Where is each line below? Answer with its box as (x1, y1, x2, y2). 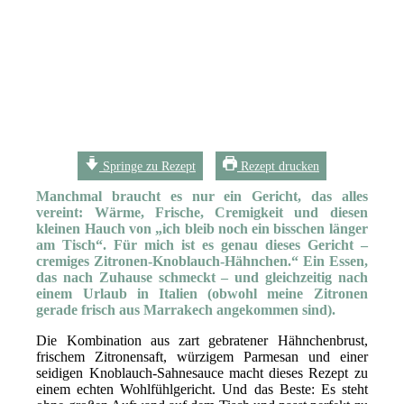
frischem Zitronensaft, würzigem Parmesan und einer (36, 348, 368, 364)
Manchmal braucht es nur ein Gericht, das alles (36, 188, 368, 204)
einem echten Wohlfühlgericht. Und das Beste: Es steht (36, 381, 368, 397)
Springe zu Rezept (99, 158, 196, 173)
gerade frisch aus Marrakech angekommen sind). (36, 301, 336, 317)
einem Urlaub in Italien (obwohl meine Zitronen (36, 285, 368, 301)
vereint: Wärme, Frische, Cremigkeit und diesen (36, 204, 368, 220)
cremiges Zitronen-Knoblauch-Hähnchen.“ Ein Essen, (36, 252, 368, 269)
